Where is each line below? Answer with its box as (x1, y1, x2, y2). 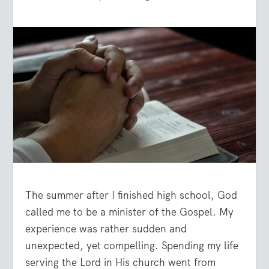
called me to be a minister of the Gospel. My (25, 205, 234, 219)
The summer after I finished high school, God (25, 189, 238, 202)
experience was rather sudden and (25, 222, 187, 236)
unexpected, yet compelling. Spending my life (25, 239, 239, 253)
